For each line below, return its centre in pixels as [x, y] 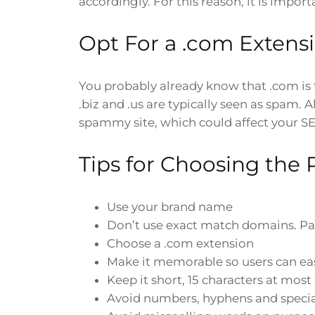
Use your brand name [170, 206]
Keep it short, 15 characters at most [209, 279]
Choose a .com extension [180, 243]
